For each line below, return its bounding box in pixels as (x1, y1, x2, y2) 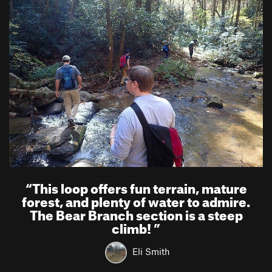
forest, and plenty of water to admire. (22, 189, 250, 210)
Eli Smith (132, 245, 170, 257)
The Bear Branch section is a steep (29, 202, 243, 223)
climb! (112, 216, 154, 237)
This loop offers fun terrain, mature (32, 175, 247, 197)
